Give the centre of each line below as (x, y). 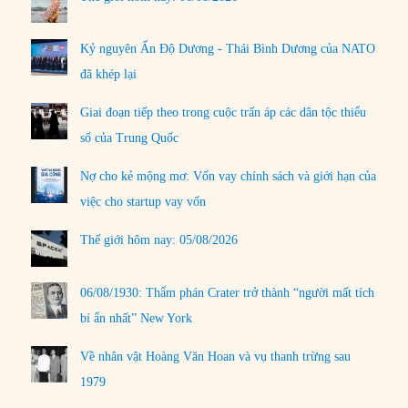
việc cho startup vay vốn (143, 202)
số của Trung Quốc (130, 138)
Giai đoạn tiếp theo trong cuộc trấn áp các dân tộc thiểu (224, 113)
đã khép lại (109, 75)
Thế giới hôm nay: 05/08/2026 (159, 240)
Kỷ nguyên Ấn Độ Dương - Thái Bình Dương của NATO (228, 49)
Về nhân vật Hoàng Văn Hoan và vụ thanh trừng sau (216, 356)
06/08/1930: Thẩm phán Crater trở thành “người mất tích (228, 292)
